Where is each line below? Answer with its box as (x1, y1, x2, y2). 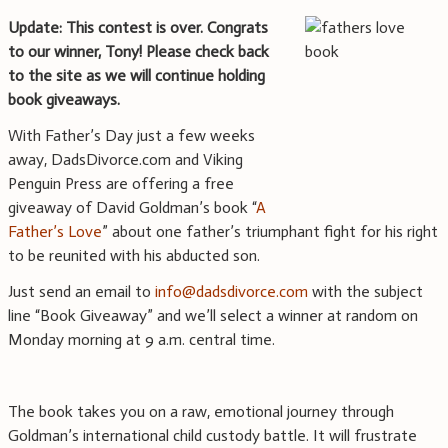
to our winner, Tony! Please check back (8, 42, 269, 62)
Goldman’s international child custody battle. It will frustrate (8, 426, 417, 446)
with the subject (308, 282, 423, 302)
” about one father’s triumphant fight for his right (102, 222, 438, 242)
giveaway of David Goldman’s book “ (8, 198, 256, 218)
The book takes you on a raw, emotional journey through (8, 402, 394, 422)
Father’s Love (8, 222, 102, 242)
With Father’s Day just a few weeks (8, 126, 255, 146)
